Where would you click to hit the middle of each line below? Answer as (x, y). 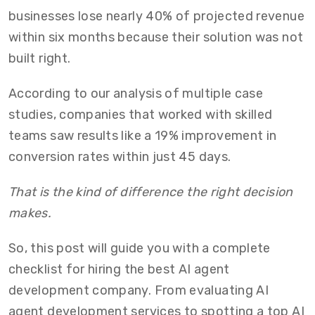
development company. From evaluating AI (139, 290)
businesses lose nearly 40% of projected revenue (156, 16)
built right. (40, 58)
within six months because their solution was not (156, 37)
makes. (30, 213)
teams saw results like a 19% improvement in (143, 136)
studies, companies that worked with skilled (141, 115)
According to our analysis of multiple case (136, 94)
